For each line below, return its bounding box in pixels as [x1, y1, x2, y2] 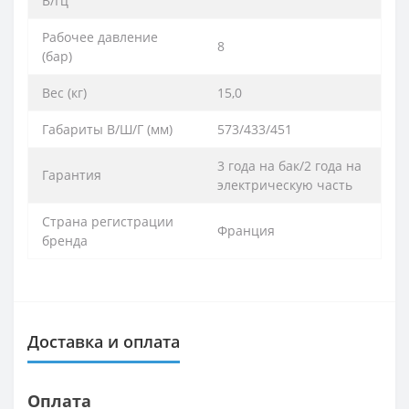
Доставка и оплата [27, 330, 180, 352]
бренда [42, 231, 88, 249]
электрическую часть [217, 175, 352, 194]
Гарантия [42, 165, 101, 184]
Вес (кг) [42, 83, 87, 101]
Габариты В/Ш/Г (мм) [42, 120, 173, 138]
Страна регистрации [42, 212, 173, 230]
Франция [217, 221, 275, 239]
